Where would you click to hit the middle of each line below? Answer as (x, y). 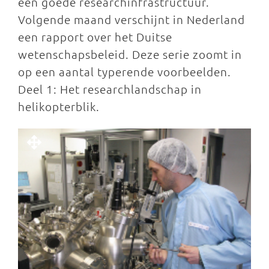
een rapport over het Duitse (95, 37)
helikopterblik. (59, 106)
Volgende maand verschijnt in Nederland (131, 19)
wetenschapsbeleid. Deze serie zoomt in (130, 54)
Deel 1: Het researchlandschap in (110, 89)
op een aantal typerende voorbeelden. (125, 71)
